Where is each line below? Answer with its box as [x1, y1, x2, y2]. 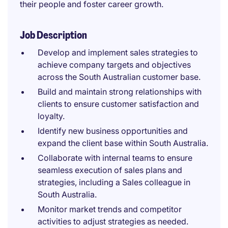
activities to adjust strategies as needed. [38, 216, 188, 226]
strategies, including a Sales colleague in [38, 177, 190, 187]
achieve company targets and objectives [38, 60, 191, 70]
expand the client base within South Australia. [38, 138, 208, 148]
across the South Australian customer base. [38, 72, 201, 82]
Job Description [20, 28, 87, 42]
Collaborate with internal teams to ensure [38, 153, 192, 163]
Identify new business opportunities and [38, 126, 188, 136]
